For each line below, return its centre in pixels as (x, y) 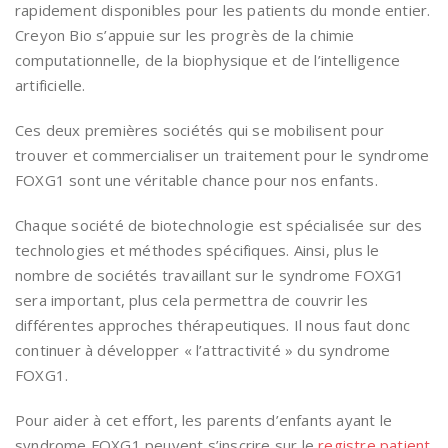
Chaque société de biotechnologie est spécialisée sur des (219, 225)
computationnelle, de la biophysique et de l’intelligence (208, 60)
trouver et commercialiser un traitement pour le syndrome (222, 155)
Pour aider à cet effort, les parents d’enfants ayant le (204, 420)
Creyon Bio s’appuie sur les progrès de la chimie (185, 35)
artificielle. (50, 85)
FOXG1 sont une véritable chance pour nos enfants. (196, 180)
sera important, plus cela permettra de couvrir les (192, 300)
